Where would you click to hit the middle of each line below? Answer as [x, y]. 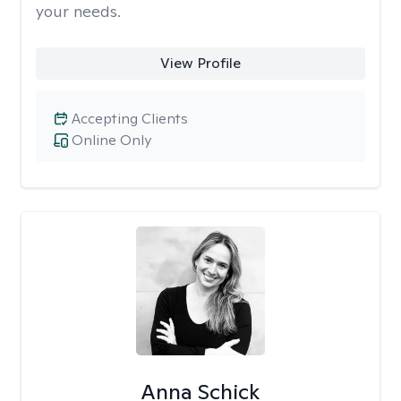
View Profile [200, 63]
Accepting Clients [130, 119]
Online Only [111, 140]
